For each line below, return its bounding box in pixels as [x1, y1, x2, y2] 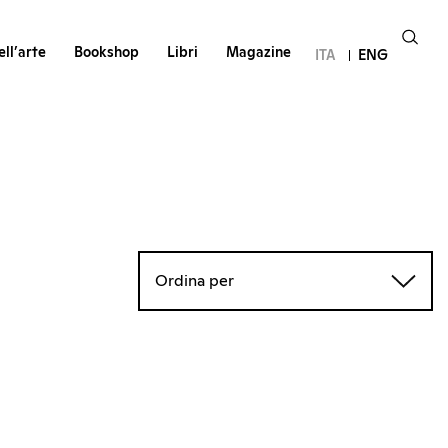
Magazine [225, 46, 291, 61]
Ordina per [155, 273, 234, 290]
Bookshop [73, 46, 139, 61]
